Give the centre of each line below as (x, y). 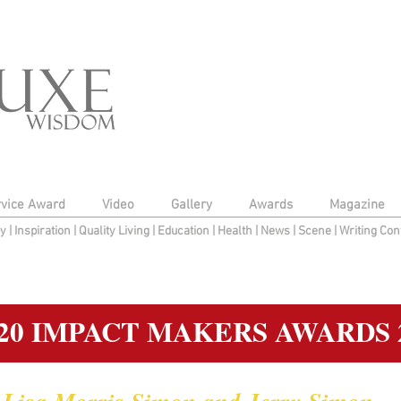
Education (184, 231)
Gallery (191, 205)
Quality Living (115, 231)
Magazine (357, 205)
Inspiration (43, 231)
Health (235, 231)
